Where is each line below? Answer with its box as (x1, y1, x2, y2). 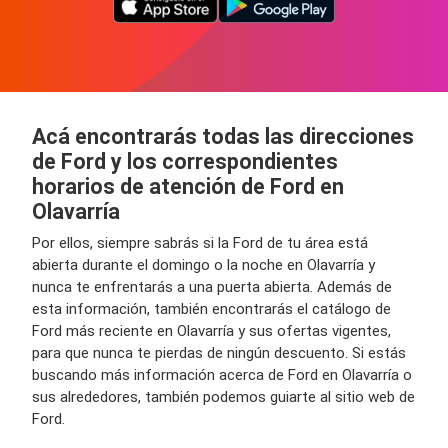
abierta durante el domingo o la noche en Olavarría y (32, 256, 375, 274)
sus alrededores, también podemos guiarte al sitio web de (32, 388, 415, 406)
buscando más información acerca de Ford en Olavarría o (32, 366, 412, 384)
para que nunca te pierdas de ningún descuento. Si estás (32, 344, 406, 362)
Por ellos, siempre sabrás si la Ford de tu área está (32, 234, 368, 252)
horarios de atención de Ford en (32, 174, 344, 199)
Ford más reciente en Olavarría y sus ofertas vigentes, (32, 322, 391, 340)
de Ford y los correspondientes (32, 149, 338, 174)
